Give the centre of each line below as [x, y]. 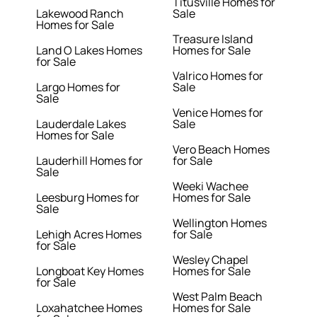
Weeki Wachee [211, 186]
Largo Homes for [79, 87]
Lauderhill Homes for [90, 161]
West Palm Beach [218, 297]
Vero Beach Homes [221, 150]
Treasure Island [213, 39]
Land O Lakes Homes [90, 51]
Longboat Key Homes [90, 271]
